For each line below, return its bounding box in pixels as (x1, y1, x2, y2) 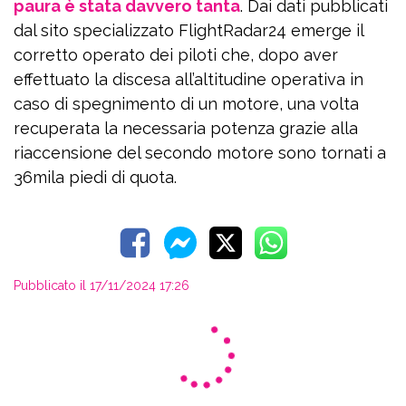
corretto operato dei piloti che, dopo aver (14, 45, 338, 64)
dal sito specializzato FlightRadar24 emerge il (14, 21, 363, 40)
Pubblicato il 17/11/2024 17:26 (14, 278, 189, 293)
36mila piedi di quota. (14, 168, 177, 187)
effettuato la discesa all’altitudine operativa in (14, 70, 363, 89)
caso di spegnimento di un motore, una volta (14, 94, 359, 113)
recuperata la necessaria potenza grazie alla (14, 119, 358, 138)
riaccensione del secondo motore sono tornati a (14, 143, 386, 162)
